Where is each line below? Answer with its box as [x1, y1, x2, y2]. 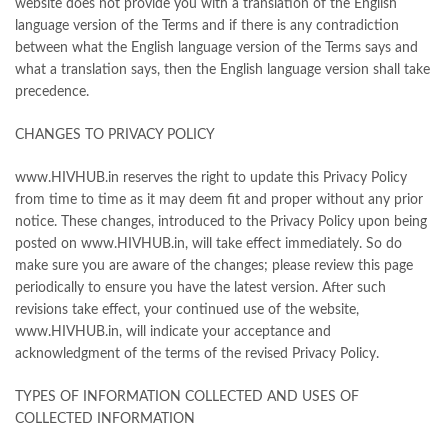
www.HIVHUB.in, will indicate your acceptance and [15, 325, 331, 339]
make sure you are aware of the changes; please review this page [15, 259, 413, 273]
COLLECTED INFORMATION [15, 412, 195, 426]
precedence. [15, 85, 89, 99]
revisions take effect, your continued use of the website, [15, 303, 359, 317]
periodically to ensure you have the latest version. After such [15, 281, 386, 295]
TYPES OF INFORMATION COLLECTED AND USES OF [15, 390, 359, 404]
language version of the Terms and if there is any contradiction [15, 19, 399, 33]
